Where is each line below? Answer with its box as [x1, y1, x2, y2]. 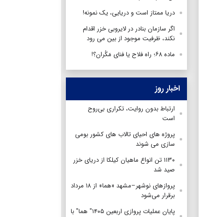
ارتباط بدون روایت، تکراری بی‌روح [88, 103, 175, 114]
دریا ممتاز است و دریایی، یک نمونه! [83, 7, 175, 18]
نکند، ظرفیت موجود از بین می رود [87, 33, 175, 44]
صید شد [154, 164, 175, 175]
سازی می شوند [136, 139, 175, 149]
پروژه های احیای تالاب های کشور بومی [75, 129, 175, 139]
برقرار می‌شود [141, 190, 175, 201]
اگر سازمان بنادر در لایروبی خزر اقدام [83, 23, 175, 34]
